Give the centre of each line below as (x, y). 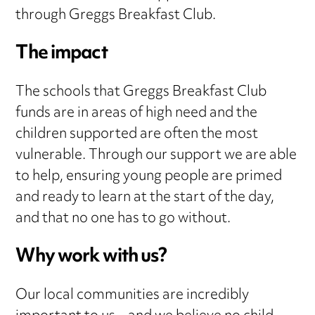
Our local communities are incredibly (133, 296)
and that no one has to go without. (123, 219)
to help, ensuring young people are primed (149, 177)
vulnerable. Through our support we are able (156, 156)
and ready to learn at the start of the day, (145, 198)
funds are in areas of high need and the (137, 114)
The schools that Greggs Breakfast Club (141, 93)
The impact (62, 54)
